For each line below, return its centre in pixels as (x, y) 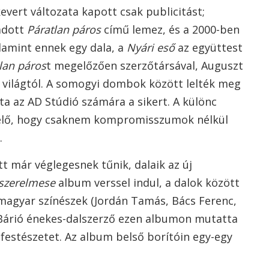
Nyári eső (151, 47)
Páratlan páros (64, 29)
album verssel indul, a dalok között (147, 183)
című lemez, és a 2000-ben (170, 29)
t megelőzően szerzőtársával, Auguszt (145, 65)
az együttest (209, 47)
